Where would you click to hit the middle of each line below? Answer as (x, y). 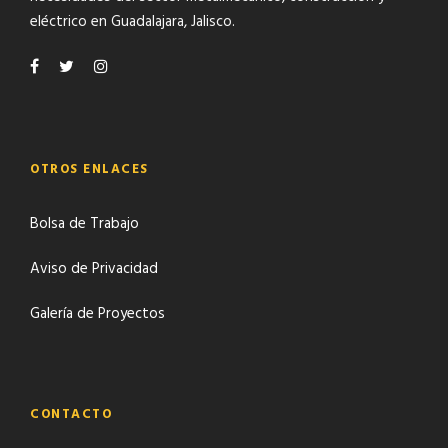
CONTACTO (71, 415)
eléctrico (58, 22)
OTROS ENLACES (89, 170)
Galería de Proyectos (97, 314)
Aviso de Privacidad (94, 269)
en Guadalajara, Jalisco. (161, 22)
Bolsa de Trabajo (84, 224)
